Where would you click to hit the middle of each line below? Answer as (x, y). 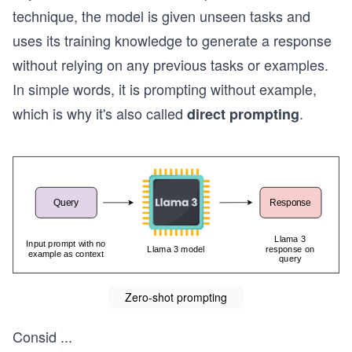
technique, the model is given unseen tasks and (161, 16)
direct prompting (243, 114)
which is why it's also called (100, 113)
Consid (35, 337)
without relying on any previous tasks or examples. (170, 64)
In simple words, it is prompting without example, (165, 89)
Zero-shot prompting (176, 297)
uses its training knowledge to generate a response (172, 40)
